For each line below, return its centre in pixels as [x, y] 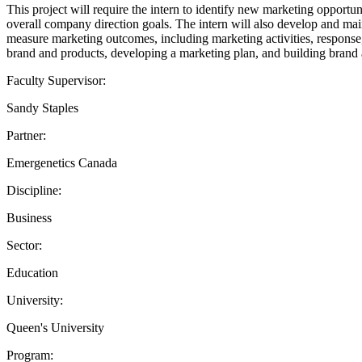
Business [29, 217]
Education [32, 272]
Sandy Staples [42, 107]
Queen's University [55, 327]
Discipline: [34, 190]
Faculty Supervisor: [56, 80]
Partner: [26, 135]
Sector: [24, 245]
